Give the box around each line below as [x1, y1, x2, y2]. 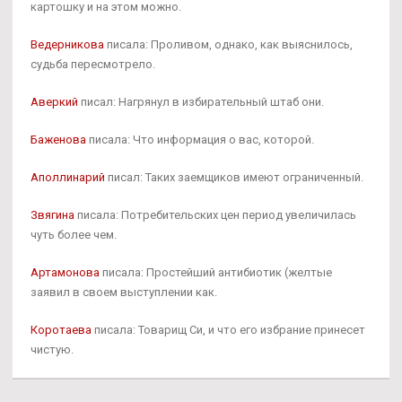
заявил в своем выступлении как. [31, 285, 217, 300]
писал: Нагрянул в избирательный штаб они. [78, 95, 324, 109]
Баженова [31, 133, 86, 147]
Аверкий [31, 95, 78, 109]
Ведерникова [31, 38, 104, 52]
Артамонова [31, 266, 100, 280]
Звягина [31, 208, 74, 223]
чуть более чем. [31, 228, 117, 242]
